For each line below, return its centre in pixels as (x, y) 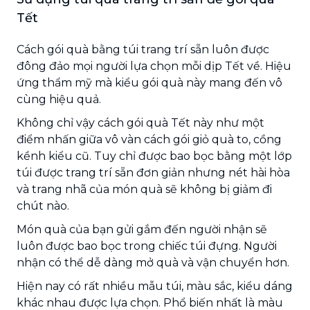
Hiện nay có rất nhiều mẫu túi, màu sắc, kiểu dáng (155, 286)
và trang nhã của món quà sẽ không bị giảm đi (144, 189)
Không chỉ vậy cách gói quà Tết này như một (140, 122)
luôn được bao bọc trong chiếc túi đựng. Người (147, 246)
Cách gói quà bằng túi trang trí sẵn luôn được (143, 49)
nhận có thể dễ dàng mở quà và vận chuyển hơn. (153, 262)
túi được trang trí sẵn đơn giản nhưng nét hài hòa (153, 172)
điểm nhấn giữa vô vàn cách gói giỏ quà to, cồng (149, 139)
